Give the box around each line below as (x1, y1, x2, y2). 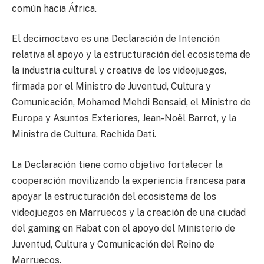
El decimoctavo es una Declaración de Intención (12, 33, 220, 45)
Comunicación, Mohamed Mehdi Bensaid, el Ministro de (12, 97, 251, 108)
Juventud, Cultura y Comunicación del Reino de (12, 238, 214, 250)
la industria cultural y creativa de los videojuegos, (12, 65, 226, 77)
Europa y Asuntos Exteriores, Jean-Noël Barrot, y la (12, 113, 236, 124)
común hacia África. (12, 2, 97, 14)
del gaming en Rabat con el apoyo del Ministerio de (12, 222, 235, 234)
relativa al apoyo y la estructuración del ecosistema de (12, 49, 250, 61)
